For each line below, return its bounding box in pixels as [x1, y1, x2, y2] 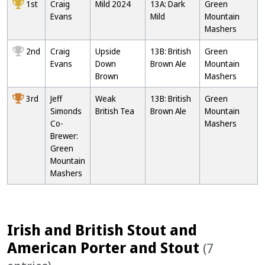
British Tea [95, 105, 134, 117]
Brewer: [50, 130, 78, 141]
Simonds [50, 105, 82, 117]
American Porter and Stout [7, 237, 203, 257]
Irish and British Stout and [7, 219, 197, 240]
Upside [95, 46, 121, 57]
